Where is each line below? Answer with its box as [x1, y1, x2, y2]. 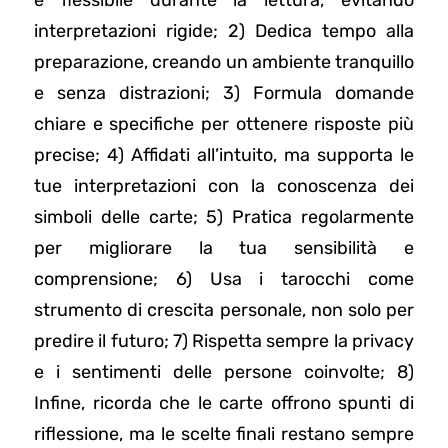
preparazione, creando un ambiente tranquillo [34, 51, 414, 74]
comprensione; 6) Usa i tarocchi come [34, 268, 414, 291]
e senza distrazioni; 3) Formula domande [34, 82, 414, 105]
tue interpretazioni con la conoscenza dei [34, 175, 414, 198]
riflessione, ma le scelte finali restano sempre [34, 423, 414, 446]
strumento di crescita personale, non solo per [34, 299, 414, 322]
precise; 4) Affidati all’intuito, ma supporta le [34, 144, 414, 167]
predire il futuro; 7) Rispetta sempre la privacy [34, 330, 414, 353]
